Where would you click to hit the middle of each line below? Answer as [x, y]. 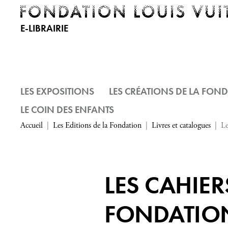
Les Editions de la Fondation [97, 125]
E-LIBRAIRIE [44, 28]
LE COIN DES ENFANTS [67, 110]
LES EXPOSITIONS [57, 91]
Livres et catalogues [181, 125]
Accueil [32, 125]
